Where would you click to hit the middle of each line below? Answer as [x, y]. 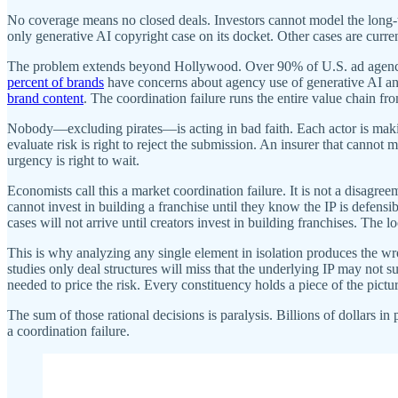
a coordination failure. [68, 330]
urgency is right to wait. [73, 160]
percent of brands [56, 82]
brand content [45, 98]
